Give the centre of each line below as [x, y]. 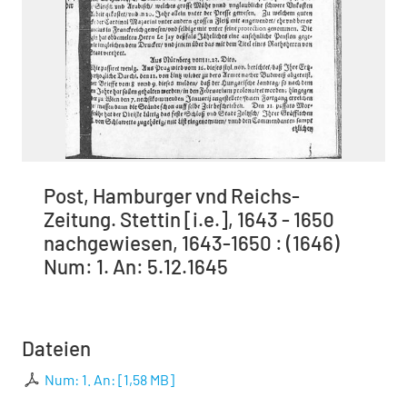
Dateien [56, 348]
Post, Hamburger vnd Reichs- [172, 196]
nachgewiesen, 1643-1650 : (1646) [192, 243]
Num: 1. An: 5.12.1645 [136, 267]
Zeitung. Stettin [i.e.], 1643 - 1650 [189, 219]
